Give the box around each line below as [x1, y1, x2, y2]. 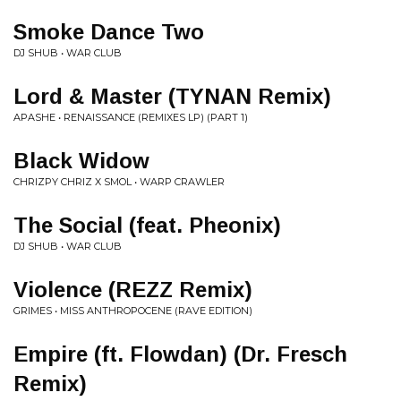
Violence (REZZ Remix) [13, 277, 252, 302]
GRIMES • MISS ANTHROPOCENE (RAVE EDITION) [13, 304, 252, 317]
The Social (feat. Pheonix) [13, 213, 281, 237]
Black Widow [13, 149, 149, 173]
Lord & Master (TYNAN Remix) [13, 84, 331, 108]
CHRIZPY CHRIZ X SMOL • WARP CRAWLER [13, 175, 225, 188]
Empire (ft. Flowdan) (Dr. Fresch [13, 342, 347, 366]
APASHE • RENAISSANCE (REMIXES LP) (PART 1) [13, 111, 248, 124]
